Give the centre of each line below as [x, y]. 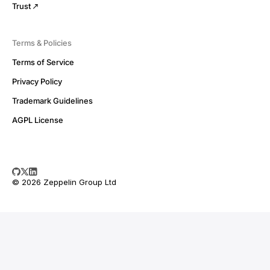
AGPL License [38, 120]
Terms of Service [43, 62]
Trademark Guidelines [52, 101]
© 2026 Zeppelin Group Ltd [64, 182]
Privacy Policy [37, 82]
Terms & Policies [42, 43]
